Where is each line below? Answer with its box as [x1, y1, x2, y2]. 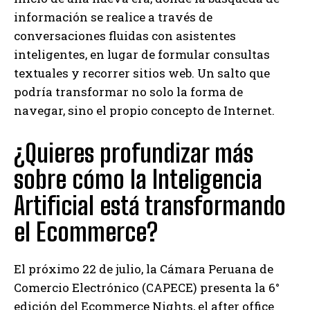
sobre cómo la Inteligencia [14, 164, 262, 194]
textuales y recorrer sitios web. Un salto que [14, 64, 270, 81]
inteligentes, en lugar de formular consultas [14, 46, 270, 62]
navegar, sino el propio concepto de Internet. [14, 102, 275, 118]
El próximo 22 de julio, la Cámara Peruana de [14, 260, 273, 277]
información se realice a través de [14, 8, 212, 25]
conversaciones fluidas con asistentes [14, 27, 236, 44]
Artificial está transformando [14, 190, 286, 221]
